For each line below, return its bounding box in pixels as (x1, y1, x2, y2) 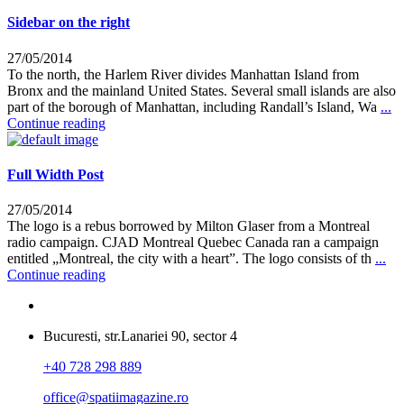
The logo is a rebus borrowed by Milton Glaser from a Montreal (7, 218, 370, 234)
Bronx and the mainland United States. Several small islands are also (7, 82, 396, 98)
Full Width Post (7, 166, 104, 182)
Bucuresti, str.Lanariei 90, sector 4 (43, 328, 237, 344)
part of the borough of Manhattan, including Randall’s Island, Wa (7, 98, 381, 115)
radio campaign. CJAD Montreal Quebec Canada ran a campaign (7, 234, 379, 251)
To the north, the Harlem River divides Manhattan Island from (7, 66, 359, 82)
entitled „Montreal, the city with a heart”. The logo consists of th (7, 251, 375, 267)
